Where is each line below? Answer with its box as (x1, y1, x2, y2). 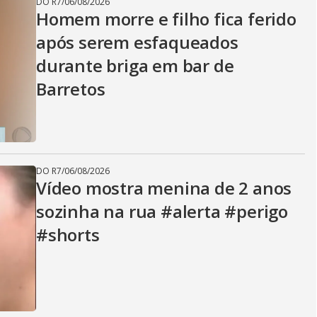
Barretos (36, 77, 105, 100)
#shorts (36, 223, 100, 246)
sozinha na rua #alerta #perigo (36, 200, 288, 223)
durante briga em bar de (36, 54, 234, 77)
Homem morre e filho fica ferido (36, 7, 296, 30)
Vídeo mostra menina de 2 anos (36, 176, 292, 200)
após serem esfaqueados (36, 30, 238, 54)
